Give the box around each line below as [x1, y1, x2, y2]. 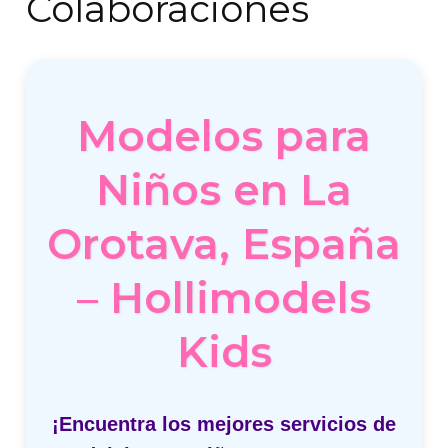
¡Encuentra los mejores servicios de [52, 413, 396, 435]
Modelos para [77, 110, 371, 162]
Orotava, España [47, 218, 401, 270]
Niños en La [96, 164, 352, 216]
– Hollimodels [77, 272, 371, 324]
